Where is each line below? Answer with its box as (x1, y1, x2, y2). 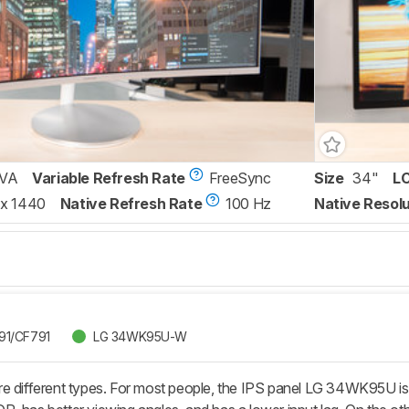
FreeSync (208, 169, 271, 188)
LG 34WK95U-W (92, 328, 187, 344)
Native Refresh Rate (59, 194, 203, 214)
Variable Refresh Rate (32, 169, 185, 188)
